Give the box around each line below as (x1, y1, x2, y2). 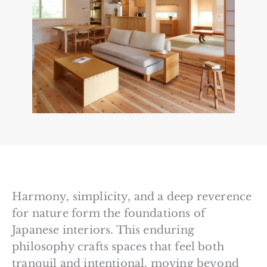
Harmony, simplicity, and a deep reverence (12, 190, 252, 203)
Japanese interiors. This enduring (12, 223, 194, 237)
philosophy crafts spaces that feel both (12, 240, 225, 253)
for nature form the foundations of (12, 206, 206, 220)
